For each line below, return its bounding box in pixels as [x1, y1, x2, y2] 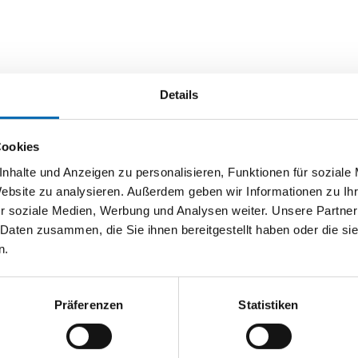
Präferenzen [54, 297, 124, 312]
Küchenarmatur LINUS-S [213, 334, 339, 350]
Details [159, 87, 199, 101]
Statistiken [238, 297, 299, 312]
